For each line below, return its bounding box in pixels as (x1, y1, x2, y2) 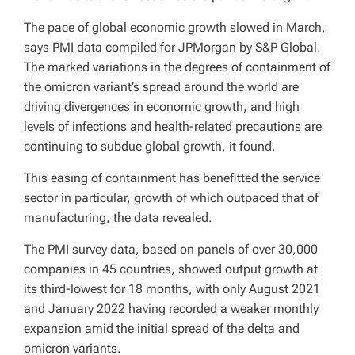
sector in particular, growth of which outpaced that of (24, 189, 319, 205)
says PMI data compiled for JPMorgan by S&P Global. (24, 39, 321, 55)
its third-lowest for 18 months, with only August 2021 (24, 281, 320, 296)
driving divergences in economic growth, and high (24, 98, 300, 114)
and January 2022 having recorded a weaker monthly (24, 300, 319, 316)
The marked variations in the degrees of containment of (24, 59, 330, 74)
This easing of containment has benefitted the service (24, 170, 320, 185)
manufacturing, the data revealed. (24, 209, 212, 225)
